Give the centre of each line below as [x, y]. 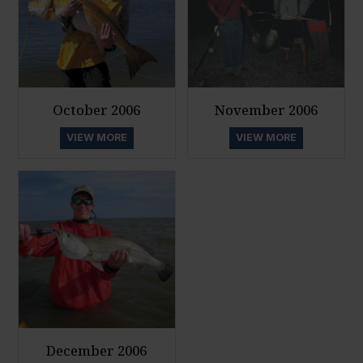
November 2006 [267, 109]
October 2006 [97, 109]
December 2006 [97, 350]
